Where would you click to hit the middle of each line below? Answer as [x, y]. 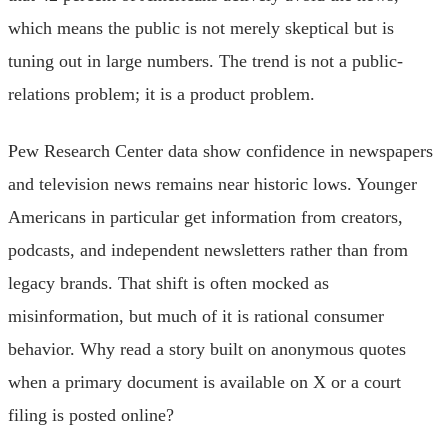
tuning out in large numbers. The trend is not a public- [205, 60]
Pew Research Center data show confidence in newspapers [220, 150]
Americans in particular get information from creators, [205, 216]
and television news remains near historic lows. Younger [212, 183]
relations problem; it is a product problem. [161, 93]
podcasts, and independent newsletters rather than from [208, 249]
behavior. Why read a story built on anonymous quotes [207, 348]
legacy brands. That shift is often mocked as [168, 282]
